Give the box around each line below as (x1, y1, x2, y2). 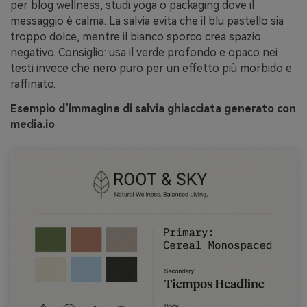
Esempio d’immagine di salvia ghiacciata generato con (10, 101, 296, 115)
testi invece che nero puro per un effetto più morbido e (10, 62, 292, 75)
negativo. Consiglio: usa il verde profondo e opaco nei (10, 46, 278, 60)
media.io (10, 117, 55, 131)
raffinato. (10, 77, 56, 91)
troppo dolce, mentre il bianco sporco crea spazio (10, 30, 261, 44)
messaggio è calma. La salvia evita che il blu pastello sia (10, 14, 284, 28)
